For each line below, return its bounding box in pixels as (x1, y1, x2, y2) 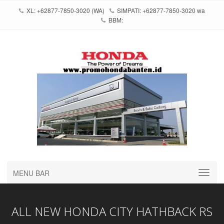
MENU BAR (13, 167, 49, 178)
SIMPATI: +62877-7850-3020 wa (115, 6, 205, 14)
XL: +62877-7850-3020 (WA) (25, 6, 104, 14)
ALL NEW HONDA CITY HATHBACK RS (11, 202, 212, 219)
